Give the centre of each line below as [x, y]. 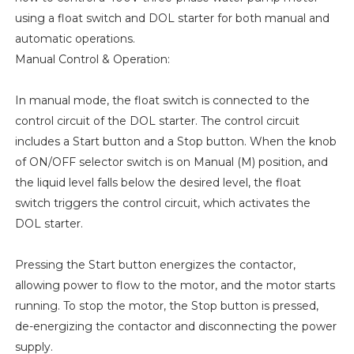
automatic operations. [75, 38]
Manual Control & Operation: [92, 59]
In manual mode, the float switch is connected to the [162, 100]
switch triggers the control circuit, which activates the [162, 203]
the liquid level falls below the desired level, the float [158, 182]
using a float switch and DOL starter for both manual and [172, 18]
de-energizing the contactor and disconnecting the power [175, 326]
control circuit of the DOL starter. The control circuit [157, 121]
